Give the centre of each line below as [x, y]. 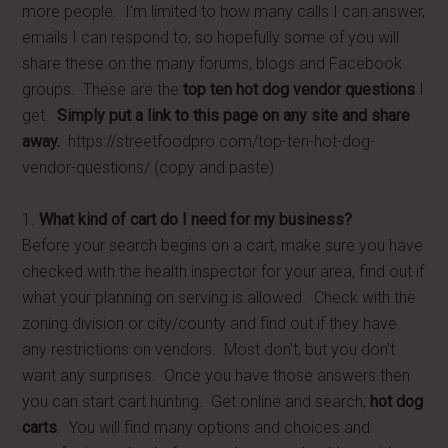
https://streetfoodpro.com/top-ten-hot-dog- [222, 141]
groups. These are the [103, 89]
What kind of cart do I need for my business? [196, 219]
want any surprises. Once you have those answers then [216, 375]
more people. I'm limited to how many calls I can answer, [224, 11]
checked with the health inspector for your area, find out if [223, 271]
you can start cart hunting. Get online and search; [196, 401]
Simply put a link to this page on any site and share [234, 115]
